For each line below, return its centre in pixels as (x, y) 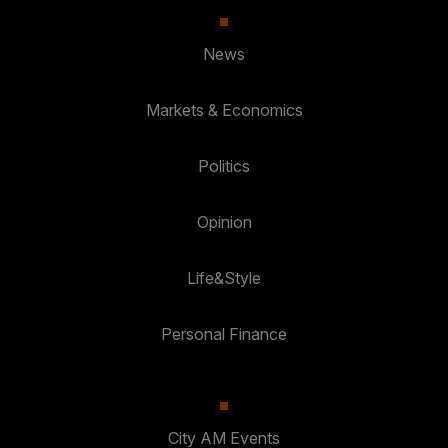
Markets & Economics (224, 109)
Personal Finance (224, 333)
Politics (224, 165)
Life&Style (224, 277)
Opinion (224, 221)
